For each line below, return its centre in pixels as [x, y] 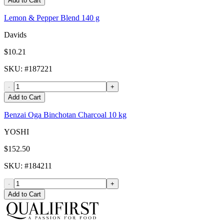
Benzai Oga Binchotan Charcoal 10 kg [65, 115]
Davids [15, 35]
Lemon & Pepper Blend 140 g [52, 18]
